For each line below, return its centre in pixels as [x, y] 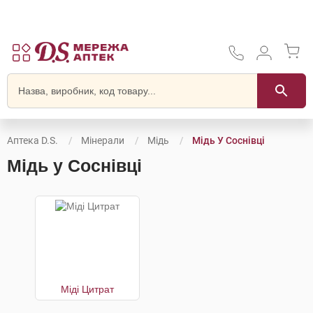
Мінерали [103, 140]
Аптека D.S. [32, 140]
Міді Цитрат [87, 289]
